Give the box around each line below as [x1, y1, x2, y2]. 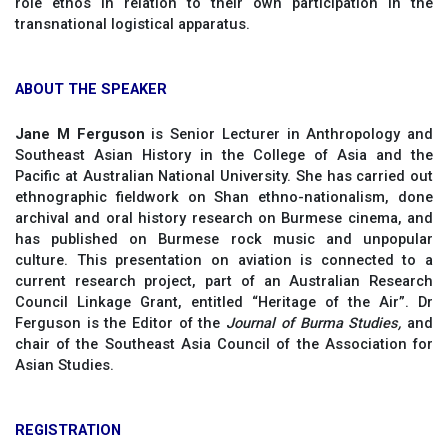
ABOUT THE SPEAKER [15, 80, 167, 99]
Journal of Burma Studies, [226, 313, 408, 332]
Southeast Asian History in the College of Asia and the [15, 145, 433, 164]
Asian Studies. [15, 355, 114, 374]
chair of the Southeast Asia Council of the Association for [15, 334, 433, 353]
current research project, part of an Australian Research [15, 271, 433, 290]
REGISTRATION [15, 421, 121, 440]
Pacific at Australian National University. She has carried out [15, 166, 433, 185]
